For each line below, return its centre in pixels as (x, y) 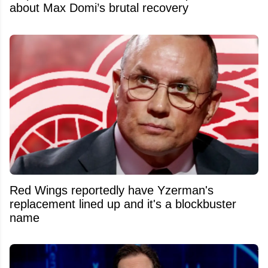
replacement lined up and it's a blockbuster (123, 204)
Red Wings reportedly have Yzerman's (112, 190)
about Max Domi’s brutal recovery (99, 8)
